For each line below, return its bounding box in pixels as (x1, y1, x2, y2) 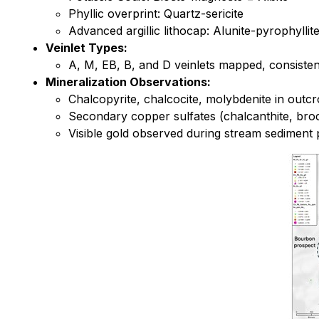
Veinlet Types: (46, 41, 127, 55)
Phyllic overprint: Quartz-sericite (68, 6, 244, 21)
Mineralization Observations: (46, 75, 211, 89)
